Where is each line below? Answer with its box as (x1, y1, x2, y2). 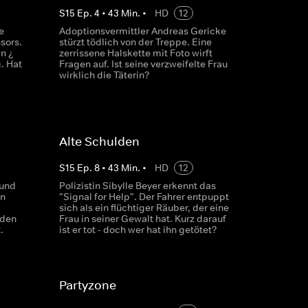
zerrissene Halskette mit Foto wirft (58, 47, 212, 59)
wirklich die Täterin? (58, 69, 150, 81)
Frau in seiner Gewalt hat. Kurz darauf (58, 212, 226, 225)
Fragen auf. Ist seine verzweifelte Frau (58, 58, 228, 70)
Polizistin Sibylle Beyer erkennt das (58, 179, 216, 192)
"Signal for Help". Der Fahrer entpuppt (58, 190, 229, 203)
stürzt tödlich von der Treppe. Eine (58, 36, 212, 48)
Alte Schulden (58, 134, 140, 149)
